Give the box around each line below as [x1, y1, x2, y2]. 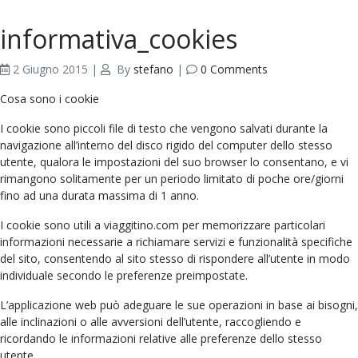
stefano [133, 62, 173, 77]
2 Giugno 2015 [13, 62, 88, 77]
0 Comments [201, 62, 268, 77]
